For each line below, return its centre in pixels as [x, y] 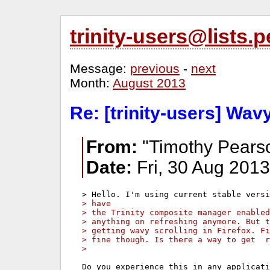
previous [155, 68]
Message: [100, 68]
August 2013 [149, 83]
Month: [91, 83]
